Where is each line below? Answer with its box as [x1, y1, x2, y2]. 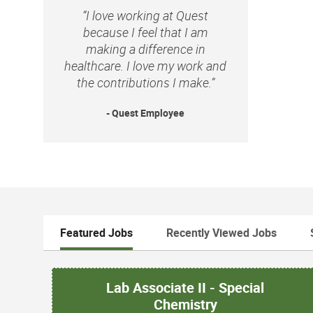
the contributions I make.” [76, 73, 214, 91]
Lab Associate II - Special [106, 277, 265, 297]
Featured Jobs [60, 224, 133, 240]
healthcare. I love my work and [64, 57, 227, 74]
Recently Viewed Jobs [166, 224, 277, 240]
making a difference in [85, 40, 205, 57]
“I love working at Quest [82, 6, 209, 24]
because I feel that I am [82, 23, 208, 41]
